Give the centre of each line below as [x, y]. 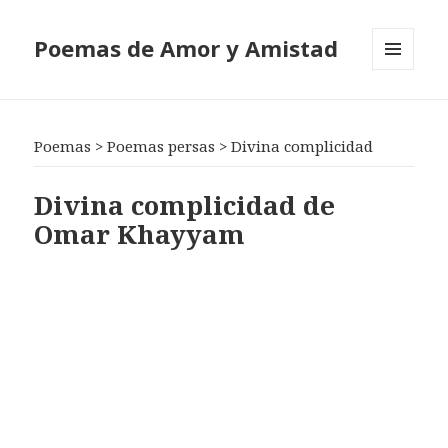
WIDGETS [401, 112]
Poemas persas [161, 146]
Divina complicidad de [185, 204]
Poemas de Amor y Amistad [186, 48]
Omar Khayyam [140, 233]
